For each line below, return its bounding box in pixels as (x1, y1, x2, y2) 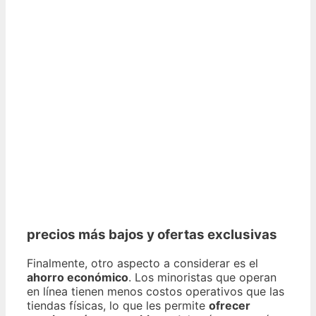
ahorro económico (27, 270, 128, 285)
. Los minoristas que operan (128, 270, 276, 285)
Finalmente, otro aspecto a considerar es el (27, 256, 258, 271)
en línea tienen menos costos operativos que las (27, 284, 284, 299)
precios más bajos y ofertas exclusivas (27, 226, 277, 243)
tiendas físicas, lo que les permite (27, 298, 209, 313)
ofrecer (209, 298, 250, 313)
